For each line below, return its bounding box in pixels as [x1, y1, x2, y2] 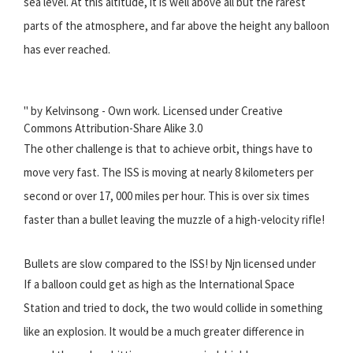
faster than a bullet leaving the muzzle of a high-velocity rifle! [24, 212, 325, 228]
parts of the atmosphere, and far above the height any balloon [24, 18, 329, 34]
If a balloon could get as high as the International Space [24, 277, 295, 292]
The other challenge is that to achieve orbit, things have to [24, 141, 313, 157]
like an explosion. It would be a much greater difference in [24, 324, 304, 340]
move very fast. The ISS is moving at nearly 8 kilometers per [24, 165, 314, 180]
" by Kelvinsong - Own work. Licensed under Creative [24, 103, 283, 119]
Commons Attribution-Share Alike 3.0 [24, 121, 203, 136]
